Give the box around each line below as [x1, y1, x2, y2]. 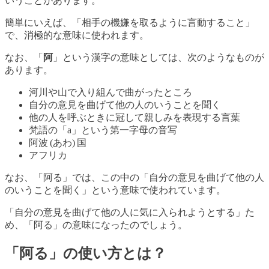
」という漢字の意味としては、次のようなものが [53, 52, 264, 63]
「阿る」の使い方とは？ [5, 246, 166, 262]
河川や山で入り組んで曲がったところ [29, 87, 192, 98]
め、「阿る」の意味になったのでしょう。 [5, 220, 187, 231]
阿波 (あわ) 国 [29, 138, 86, 148]
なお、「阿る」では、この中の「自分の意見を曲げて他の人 [5, 172, 264, 183]
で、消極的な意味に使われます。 [5, 30, 149, 41]
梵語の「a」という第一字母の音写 [29, 125, 177, 136]
